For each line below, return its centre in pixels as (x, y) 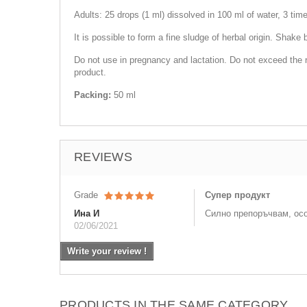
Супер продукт (237, 195)
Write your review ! (107, 251)
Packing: (94, 95)
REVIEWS (103, 157)
